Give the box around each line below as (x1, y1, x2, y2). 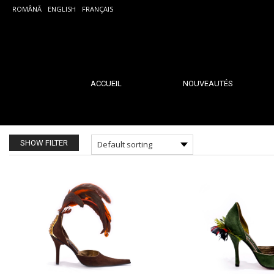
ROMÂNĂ (12, 4, 42, 13)
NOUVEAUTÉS (182, 79, 233, 88)
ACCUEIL (90, 79, 122, 88)
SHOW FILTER (20, 138, 68, 147)
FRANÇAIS (82, 4, 113, 13)
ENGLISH (48, 4, 76, 13)
